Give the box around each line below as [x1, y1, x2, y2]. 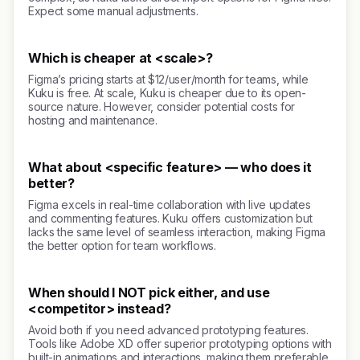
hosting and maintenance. [28, 113, 157, 127]
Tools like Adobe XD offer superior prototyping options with [28, 337, 332, 350]
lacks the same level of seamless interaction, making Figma [28, 225, 326, 239]
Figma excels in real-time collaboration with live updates [28, 198, 311, 211]
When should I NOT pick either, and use [28, 284, 270, 301]
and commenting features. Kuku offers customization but [28, 211, 313, 225]
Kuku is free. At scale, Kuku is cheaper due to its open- [28, 86, 306, 100]
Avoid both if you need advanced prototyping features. [28, 323, 309, 337]
